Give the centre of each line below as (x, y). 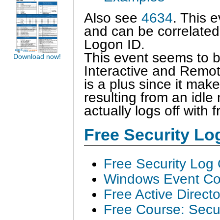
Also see (113, 18)
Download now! (37, 57)
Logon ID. (114, 45)
